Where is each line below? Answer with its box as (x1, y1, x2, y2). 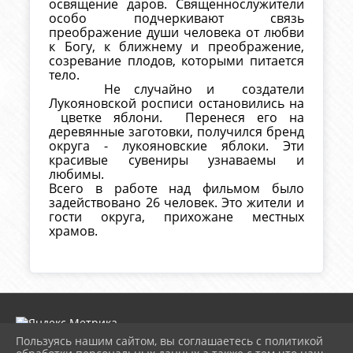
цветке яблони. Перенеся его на (49, 109, 304, 127)
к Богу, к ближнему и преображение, (49, 38, 304, 56)
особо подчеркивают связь (49, 9, 304, 28)
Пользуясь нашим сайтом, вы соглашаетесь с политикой (16, 333, 323, 348)
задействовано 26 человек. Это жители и (49, 194, 304, 212)
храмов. (49, 222, 98, 240)
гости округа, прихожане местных (49, 208, 304, 226)
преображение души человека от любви (49, 24, 304, 42)
